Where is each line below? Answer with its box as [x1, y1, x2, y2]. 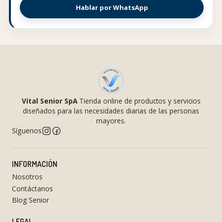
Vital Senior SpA [21, 96, 77, 106]
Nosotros [12, 172, 43, 182]
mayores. [96, 116, 126, 125]
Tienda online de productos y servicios [77, 96, 201, 106]
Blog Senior [12, 195, 49, 205]
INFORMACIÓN [12, 159, 57, 169]
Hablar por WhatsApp [75, 2, 148, 12]
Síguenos [12, 126, 42, 135]
